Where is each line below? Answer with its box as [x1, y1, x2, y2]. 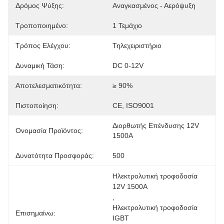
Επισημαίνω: [15, 208, 55, 217]
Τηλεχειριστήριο [112, 41, 161, 49]
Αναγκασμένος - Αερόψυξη [112, 1, 195, 9]
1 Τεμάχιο [112, 21, 142, 29]
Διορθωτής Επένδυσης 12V [112, 121, 199, 129]
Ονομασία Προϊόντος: [15, 126, 83, 134]
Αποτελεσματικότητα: [15, 81, 82, 89]
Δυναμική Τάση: [15, 61, 64, 69]
